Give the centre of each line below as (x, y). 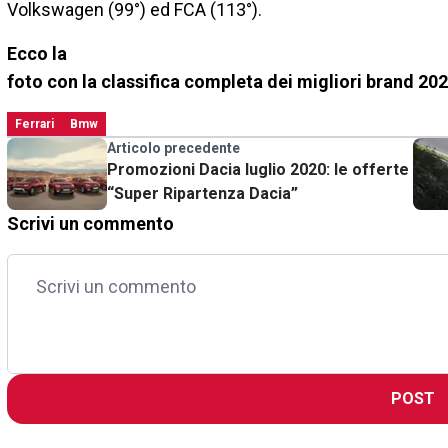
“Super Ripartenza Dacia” (202, 194)
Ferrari (34, 124)
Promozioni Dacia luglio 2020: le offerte (258, 170)
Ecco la (37, 54)
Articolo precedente (173, 148)
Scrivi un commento (90, 224)
